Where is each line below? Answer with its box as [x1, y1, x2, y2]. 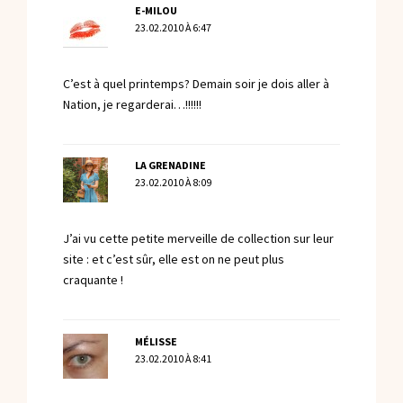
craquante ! [63, 272, 123, 290]
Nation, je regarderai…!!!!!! [63, 95, 201, 113]
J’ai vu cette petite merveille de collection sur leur [63, 230, 334, 248]
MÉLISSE [134, 334, 177, 349]
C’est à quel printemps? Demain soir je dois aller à [63, 75, 329, 93]
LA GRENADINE [134, 158, 206, 174]
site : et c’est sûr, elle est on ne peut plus [63, 251, 284, 269]
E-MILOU [134, 3, 177, 18]
